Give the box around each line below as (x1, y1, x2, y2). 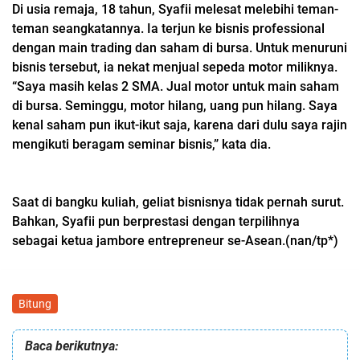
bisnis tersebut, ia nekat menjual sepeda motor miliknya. (12, 59, 337, 76)
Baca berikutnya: (25, 338, 118, 354)
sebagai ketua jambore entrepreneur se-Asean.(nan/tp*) (12, 233, 338, 249)
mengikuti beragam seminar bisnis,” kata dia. (12, 137, 271, 153)
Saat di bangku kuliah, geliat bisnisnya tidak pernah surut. (12, 194, 344, 211)
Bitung (18, 297, 51, 311)
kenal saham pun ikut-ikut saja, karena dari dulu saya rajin (12, 117, 347, 133)
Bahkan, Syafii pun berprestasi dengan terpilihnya (12, 214, 300, 230)
